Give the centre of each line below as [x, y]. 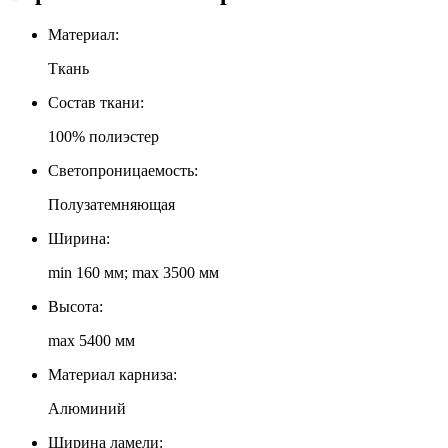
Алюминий [87, 408]
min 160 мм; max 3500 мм [133, 272]
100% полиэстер [103, 136]
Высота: [75, 306]
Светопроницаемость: [123, 170]
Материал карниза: [112, 374]
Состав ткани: [96, 102]
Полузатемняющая [111, 204]
